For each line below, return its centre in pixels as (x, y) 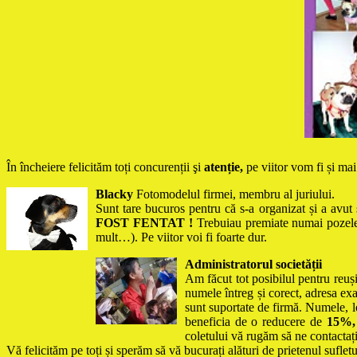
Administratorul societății (253, 265)
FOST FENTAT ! (146, 223)
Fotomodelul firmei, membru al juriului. (234, 194)
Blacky (114, 194)
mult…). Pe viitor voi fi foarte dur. (181, 237)
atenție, (224, 167)
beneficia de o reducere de (256, 322)
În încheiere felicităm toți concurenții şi (105, 167)
